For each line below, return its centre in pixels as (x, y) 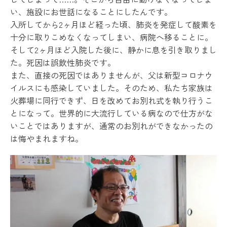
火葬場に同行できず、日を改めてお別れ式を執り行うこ (111, 101)
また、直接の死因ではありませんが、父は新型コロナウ (111, 75)
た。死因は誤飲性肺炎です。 (63, 63)
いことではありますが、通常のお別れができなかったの (111, 126)
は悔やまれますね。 (47, 139)
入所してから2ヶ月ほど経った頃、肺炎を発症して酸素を (113, 25)
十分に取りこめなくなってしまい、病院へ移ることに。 (111, 37)
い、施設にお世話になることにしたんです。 (91, 12)
